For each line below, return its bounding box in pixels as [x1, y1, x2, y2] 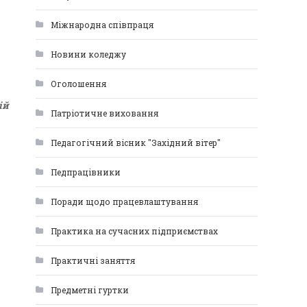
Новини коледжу [51, 49, 126, 60]
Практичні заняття [51, 255, 135, 266]
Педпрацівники [51, 167, 121, 177]
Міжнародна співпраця [51, 19, 153, 30]
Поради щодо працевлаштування [51, 196, 198, 207]
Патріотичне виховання [51, 108, 158, 119]
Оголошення [51, 78, 106, 89]
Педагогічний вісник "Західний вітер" [51, 137, 221, 148]
